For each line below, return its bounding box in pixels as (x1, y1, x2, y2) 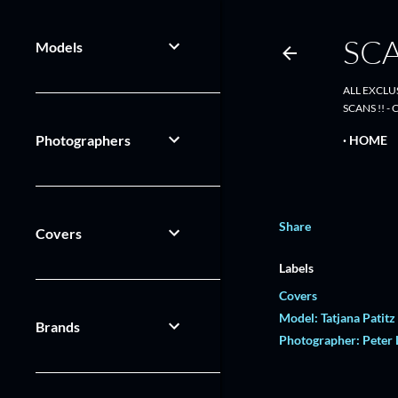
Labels (278, 260, 314, 275)
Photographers (36, 131, 131, 148)
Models (36, 37, 83, 55)
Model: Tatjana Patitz (278, 310, 395, 325)
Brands (36, 317, 80, 335)
